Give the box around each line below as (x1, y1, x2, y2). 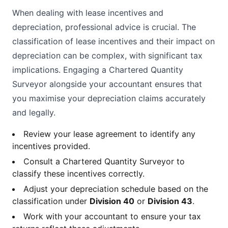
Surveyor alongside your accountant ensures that (12, 79, 202, 89)
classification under (12, 196, 90, 206)
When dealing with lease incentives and (12, 8, 163, 18)
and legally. (12, 107, 55, 118)
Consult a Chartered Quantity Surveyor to (23, 156, 185, 166)
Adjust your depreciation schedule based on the (23, 184, 208, 194)
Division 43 (148, 196, 192, 206)
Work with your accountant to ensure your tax (23, 211, 201, 221)
